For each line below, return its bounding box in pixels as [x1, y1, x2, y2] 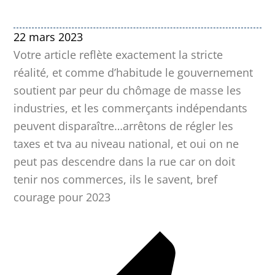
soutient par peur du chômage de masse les [14, 83, 242, 98]
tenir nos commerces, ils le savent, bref [14, 172, 218, 187]
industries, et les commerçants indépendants [14, 101, 248, 116]
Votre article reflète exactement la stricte [14, 47, 223, 63]
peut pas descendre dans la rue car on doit [14, 154, 236, 169]
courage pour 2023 [14, 190, 111, 205]
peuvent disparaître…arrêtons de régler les [14, 118, 234, 134]
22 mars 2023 [14, 29, 83, 45]
